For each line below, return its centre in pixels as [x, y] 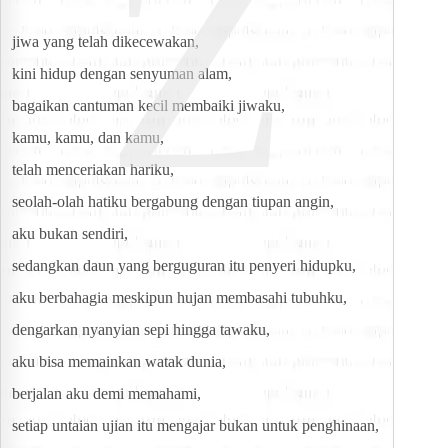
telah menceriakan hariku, [93, 170]
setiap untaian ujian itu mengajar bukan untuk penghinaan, [195, 426]
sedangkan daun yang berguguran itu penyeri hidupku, [184, 266]
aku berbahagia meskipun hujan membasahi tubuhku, [179, 298]
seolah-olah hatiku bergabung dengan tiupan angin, [173, 202]
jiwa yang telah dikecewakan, [105, 42]
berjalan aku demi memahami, [106, 394]
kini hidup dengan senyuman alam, [122, 74]
